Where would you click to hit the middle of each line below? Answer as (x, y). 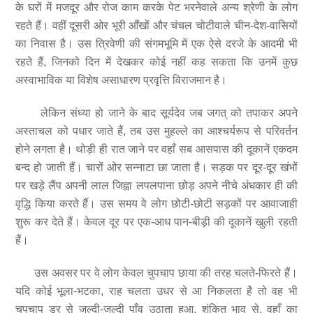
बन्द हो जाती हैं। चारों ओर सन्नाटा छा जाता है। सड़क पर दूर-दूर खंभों (156, 168)
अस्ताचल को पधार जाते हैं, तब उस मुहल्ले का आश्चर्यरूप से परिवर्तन (156, 131)
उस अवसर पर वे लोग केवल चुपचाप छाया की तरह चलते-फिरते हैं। (156, 272)
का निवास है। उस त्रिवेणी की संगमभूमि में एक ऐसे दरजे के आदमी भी (156, 44)
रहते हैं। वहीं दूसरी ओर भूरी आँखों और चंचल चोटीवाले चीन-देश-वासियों (156, 26)
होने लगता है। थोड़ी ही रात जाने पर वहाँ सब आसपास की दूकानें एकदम (156, 150)
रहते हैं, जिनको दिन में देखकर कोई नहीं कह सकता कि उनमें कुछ (156, 62)
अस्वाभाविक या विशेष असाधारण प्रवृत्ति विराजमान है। (122, 80)
